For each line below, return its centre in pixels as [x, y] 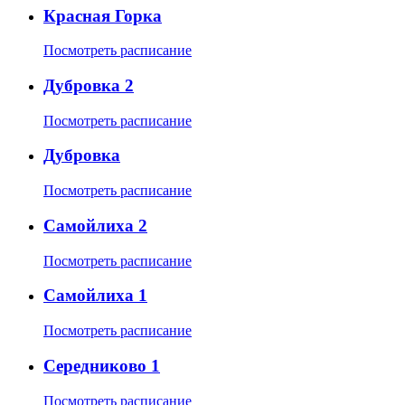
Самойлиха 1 [95, 296]
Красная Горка [103, 15]
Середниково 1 [102, 365]
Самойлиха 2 [95, 225]
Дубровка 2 [89, 86]
